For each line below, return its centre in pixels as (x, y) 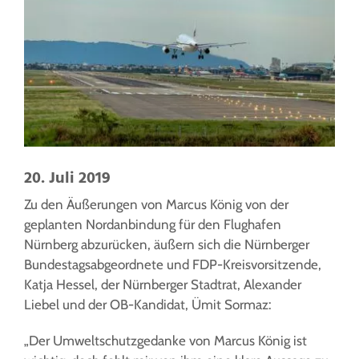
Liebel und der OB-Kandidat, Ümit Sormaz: (148, 305)
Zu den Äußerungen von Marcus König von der (156, 205)
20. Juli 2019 (67, 179)
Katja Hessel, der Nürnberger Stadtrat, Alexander (163, 285)
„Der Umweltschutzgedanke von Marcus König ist (165, 341)
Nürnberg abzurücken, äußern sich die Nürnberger (167, 245)
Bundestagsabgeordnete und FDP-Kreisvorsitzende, (173, 265)
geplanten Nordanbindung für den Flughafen (153, 225)
